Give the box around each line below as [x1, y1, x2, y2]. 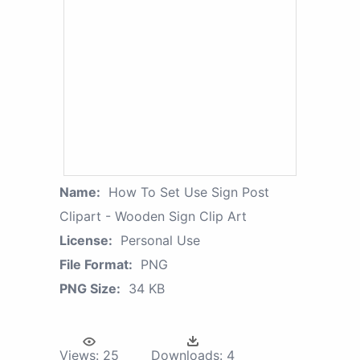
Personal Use [121, 232, 200, 249]
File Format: [59, 256, 133, 273]
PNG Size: [59, 280, 121, 297]
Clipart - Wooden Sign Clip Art [59, 208, 247, 225]
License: [59, 232, 112, 249]
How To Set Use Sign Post [108, 184, 269, 201]
